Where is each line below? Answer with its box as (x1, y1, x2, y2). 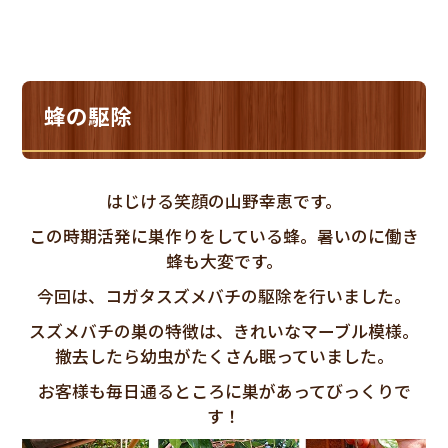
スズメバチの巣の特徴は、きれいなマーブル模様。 (29, 318, 419, 343)
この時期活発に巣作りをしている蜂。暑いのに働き (29, 223, 419, 248)
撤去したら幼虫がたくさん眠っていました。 (54, 343, 394, 368)
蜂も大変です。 (165, 248, 283, 273)
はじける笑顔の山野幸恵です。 (106, 188, 342, 213)
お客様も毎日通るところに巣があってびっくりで (37, 378, 411, 403)
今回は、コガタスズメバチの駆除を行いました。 (37, 283, 411, 308)
